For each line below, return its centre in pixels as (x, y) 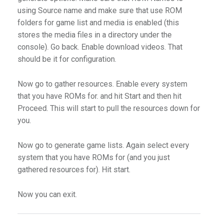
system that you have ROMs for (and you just (93, 158)
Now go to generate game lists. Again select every (103, 145)
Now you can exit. (47, 194)
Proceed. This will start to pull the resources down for (109, 109)
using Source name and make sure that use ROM (100, 11)
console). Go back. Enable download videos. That (100, 47)
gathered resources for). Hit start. (74, 170)
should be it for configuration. (67, 59)
